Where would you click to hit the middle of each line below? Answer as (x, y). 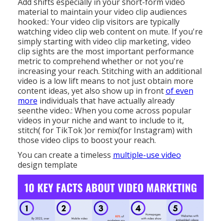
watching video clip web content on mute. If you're (110, 31)
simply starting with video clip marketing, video (104, 41)
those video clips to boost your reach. (87, 140)
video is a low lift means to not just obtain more (105, 81)
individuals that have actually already (106, 100)
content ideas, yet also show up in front (92, 91)
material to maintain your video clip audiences (102, 12)
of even (179, 91)
